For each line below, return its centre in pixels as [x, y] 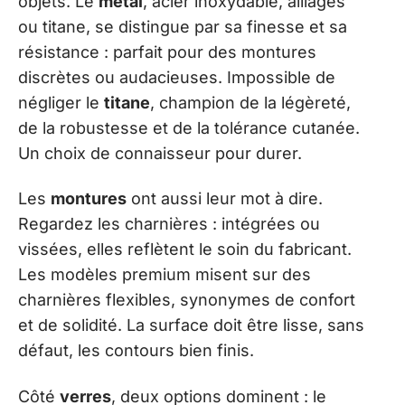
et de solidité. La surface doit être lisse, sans [191, 325]
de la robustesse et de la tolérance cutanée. [189, 127]
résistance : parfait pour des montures [167, 52]
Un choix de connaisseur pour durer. [160, 153]
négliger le [61, 102]
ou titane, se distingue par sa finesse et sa [183, 26]
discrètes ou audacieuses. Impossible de [177, 77]
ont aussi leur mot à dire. [225, 199]
